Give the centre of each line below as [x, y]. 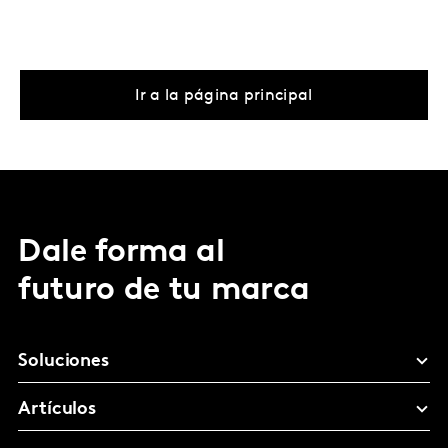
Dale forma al [121, 253]
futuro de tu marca [164, 291]
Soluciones [64, 361]
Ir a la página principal [224, 96]
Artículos [57, 409]
